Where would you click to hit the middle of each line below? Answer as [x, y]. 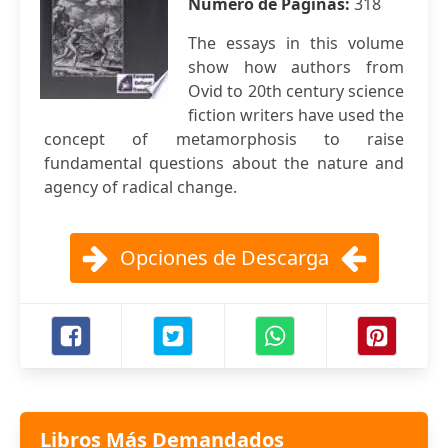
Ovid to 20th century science [296, 91]
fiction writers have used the [296, 115]
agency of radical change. [140, 187]
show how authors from [296, 67]
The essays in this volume [296, 43]
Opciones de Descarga [224, 257]
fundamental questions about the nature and [224, 163]
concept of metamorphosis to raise [224, 139]
